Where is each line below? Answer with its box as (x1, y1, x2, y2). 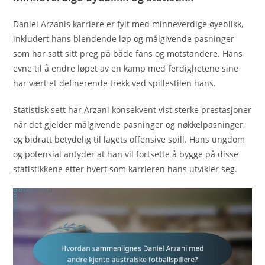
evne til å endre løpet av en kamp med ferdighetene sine (13, 62, 239, 74)
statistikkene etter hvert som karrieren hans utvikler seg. (13, 163, 238, 174)
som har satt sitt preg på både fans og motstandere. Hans (13, 47, 243, 59)
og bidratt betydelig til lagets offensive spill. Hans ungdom (13, 133, 245, 145)
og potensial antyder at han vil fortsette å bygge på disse (13, 148, 239, 160)
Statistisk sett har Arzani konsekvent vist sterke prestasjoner (13, 104, 252, 115)
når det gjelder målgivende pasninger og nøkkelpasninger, (13, 118, 245, 130)
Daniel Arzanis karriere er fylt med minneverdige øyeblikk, (13, 18, 244, 30)
